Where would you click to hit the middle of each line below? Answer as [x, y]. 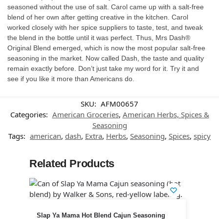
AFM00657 [120, 103]
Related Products [72, 163]
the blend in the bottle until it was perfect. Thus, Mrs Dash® [99, 37]
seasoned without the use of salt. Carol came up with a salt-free [106, 7]
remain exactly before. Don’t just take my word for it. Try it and [103, 68]
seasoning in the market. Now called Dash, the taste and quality [106, 58]
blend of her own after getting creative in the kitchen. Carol [98, 17]
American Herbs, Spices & [166, 114]
